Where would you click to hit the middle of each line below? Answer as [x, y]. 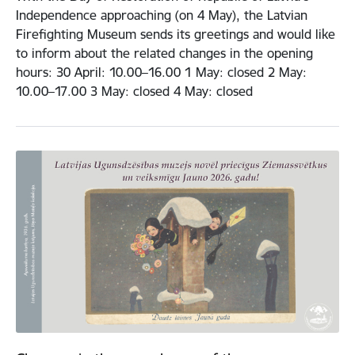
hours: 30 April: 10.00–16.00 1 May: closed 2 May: [161, 73]
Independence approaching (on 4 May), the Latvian [162, 15]
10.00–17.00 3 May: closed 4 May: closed [134, 92]
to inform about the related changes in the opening [164, 53]
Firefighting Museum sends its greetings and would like [176, 34]
